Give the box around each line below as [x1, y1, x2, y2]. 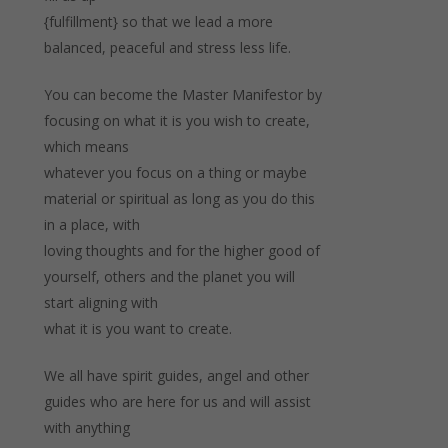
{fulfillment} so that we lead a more [43, 11, 273, 31]
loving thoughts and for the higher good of [43, 240, 320, 260]
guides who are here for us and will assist [43, 391, 311, 411]
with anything [43, 417, 130, 437]
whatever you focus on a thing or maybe [43, 162, 307, 182]
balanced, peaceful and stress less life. [43, 37, 291, 57]
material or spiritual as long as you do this [43, 188, 315, 208]
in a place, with [43, 214, 140, 234]
